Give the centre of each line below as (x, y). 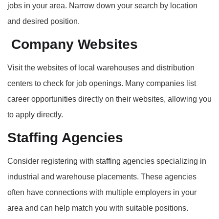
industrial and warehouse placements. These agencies (102, 177)
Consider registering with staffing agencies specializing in (107, 161)
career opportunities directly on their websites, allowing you (109, 99)
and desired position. (44, 21)
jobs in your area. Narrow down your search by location (102, 5)
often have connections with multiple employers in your (102, 193)
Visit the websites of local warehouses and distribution (101, 68)
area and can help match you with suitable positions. (98, 208)
